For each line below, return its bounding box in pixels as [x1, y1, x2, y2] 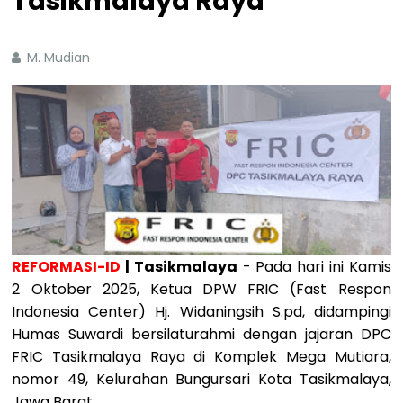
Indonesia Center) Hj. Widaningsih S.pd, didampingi [12, 301, 391, 323]
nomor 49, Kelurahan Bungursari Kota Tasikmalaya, [12, 369, 391, 390]
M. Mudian [27, 48, 94, 67]
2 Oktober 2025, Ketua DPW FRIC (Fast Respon [12, 279, 391, 300]
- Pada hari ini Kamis [237, 256, 391, 278]
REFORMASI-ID [12, 256, 126, 278]
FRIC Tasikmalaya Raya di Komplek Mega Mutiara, [12, 346, 391, 368]
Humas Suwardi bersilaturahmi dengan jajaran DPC [12, 324, 391, 345]
